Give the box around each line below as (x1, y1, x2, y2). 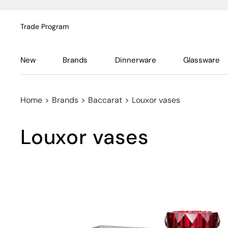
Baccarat (88, 95, 122, 105)
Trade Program (20, 22, 69, 31)
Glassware (183, 55, 220, 65)
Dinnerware (115, 55, 156, 65)
